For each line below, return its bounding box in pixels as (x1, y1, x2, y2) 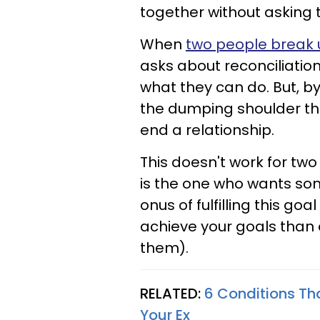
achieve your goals (140, 216, 280, 236)
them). (140, 238, 189, 258)
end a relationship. (140, 120, 274, 140)
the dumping (140, 99, 237, 119)
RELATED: (140, 284, 204, 304)
